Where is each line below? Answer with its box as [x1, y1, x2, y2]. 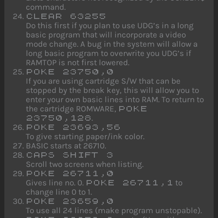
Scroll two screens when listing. [26, 159, 144, 169]
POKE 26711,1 [86, 179, 174, 186]
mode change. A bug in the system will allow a [26, 38, 198, 49]
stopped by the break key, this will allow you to [26, 85, 200, 95]
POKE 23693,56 [26, 123, 121, 131]
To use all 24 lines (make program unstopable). [26, 205, 202, 215]
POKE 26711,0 [26, 169, 114, 177]
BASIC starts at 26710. [26, 140, 107, 150]
